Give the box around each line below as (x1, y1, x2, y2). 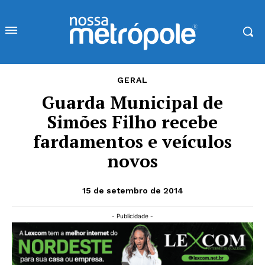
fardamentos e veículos (33, 129, 232, 153)
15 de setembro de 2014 (82, 185, 183, 195)
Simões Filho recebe (47, 109, 218, 134)
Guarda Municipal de (42, 90, 223, 114)
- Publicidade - (112, 212, 153, 219)
